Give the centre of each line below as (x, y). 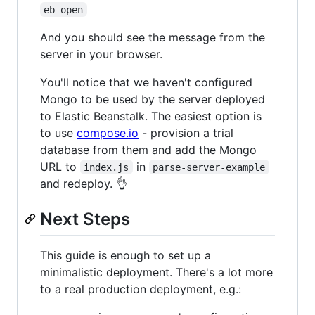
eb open (64, 9)
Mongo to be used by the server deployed (153, 99)
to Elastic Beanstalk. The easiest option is (151, 116)
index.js (107, 167)
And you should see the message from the (153, 37)
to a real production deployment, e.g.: (141, 289)
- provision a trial (186, 133)
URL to (60, 166)
